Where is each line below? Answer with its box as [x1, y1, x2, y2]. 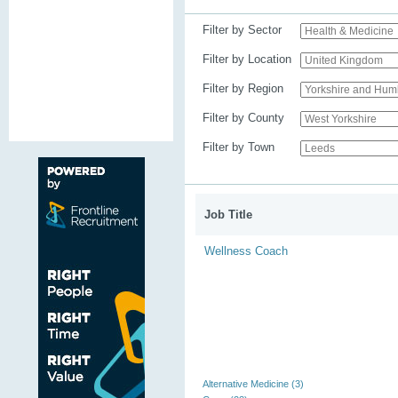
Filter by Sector [203, 23, 282, 36]
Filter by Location [203, 52, 291, 66]
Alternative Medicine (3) [203, 378, 304, 389]
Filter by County [203, 111, 284, 124]
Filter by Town [203, 140, 275, 154]
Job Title [204, 208, 252, 221]
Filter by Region [203, 82, 283, 95]
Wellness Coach [204, 244, 288, 258]
